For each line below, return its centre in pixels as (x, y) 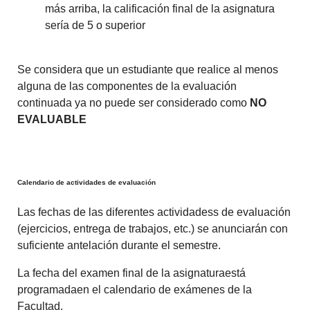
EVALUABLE (52, 119)
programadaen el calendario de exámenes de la (135, 290)
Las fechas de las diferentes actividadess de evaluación (154, 212)
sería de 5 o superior (95, 25)
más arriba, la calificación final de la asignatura (160, 8)
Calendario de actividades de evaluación (87, 183)
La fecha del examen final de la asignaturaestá (132, 273)
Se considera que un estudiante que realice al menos (148, 69)
